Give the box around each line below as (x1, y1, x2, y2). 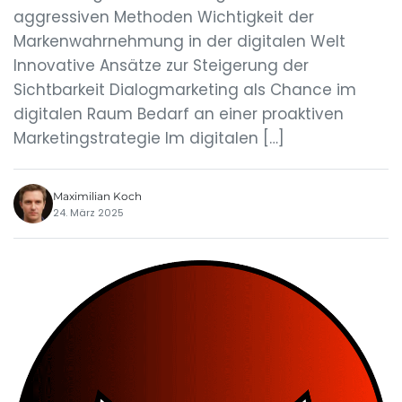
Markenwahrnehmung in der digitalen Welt (13, 31, 345, 52)
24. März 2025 (53, 205, 124, 220)
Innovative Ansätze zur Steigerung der (13, 55, 309, 76)
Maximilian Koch (53, 188, 142, 203)
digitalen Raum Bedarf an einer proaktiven (13, 103, 344, 125)
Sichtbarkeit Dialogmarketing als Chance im (13, 79, 356, 100)
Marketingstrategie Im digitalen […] (13, 127, 284, 149)
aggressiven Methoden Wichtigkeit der (13, 6, 314, 28)
